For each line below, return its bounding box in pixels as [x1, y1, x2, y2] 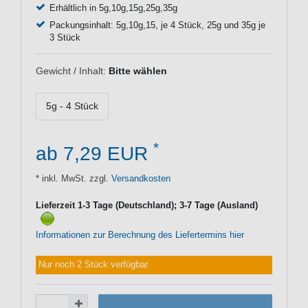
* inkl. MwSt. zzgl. [36, 173, 109, 184]
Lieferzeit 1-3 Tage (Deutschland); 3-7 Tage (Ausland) [36, 200, 258, 210]
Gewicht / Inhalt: [36, 65, 106, 76]
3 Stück [49, 32, 80, 43]
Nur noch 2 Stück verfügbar [38, 260, 148, 270]
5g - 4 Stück [46, 100, 98, 112]
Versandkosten [109, 173, 170, 184]
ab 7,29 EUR [36, 142, 153, 164]
